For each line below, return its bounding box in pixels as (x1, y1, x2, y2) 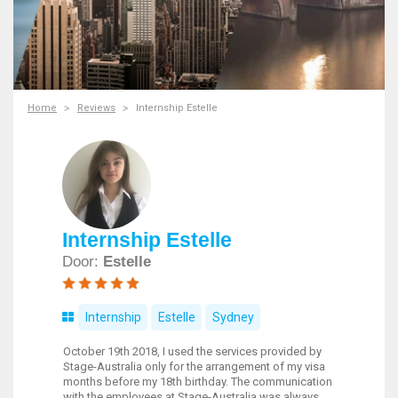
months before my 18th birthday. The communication (63, 375, 332, 388)
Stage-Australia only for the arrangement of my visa (63, 360, 325, 373)
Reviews (77, 102, 115, 114)
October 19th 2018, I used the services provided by (63, 345, 322, 358)
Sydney (211, 310, 254, 324)
